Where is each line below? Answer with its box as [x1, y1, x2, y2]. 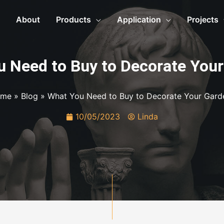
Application [117, 14, 161, 24]
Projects [187, 14, 218, 24]
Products [56, 14, 91, 24]
